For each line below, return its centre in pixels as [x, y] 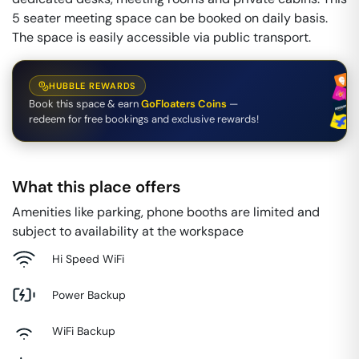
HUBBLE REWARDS [93, 86]
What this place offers [96, 187]
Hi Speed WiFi [88, 258]
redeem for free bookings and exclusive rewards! [144, 119]
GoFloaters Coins [184, 104]
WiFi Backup [84, 331]
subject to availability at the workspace [128, 231]
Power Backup [89, 294]
